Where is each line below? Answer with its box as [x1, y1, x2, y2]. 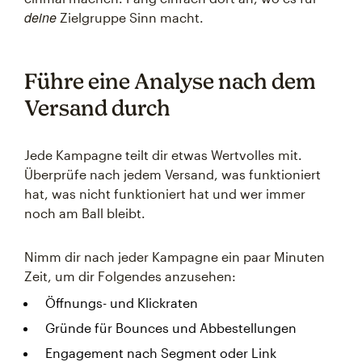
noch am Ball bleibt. [24, 204, 145, 221]
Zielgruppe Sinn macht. [57, 9, 204, 25]
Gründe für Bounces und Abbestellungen [45, 319, 297, 335]
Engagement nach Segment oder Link [45, 344, 276, 360]
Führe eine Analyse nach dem [24, 67, 316, 94]
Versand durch [24, 94, 170, 120]
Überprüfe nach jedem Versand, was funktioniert [24, 166, 321, 182]
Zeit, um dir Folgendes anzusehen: [24, 267, 236, 284]
